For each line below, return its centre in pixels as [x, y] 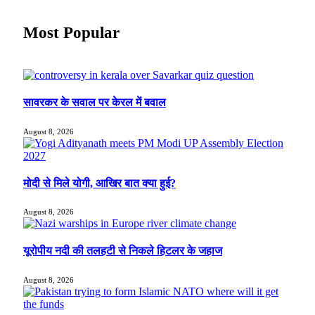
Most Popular [71, 32]
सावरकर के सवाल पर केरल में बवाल [95, 103]
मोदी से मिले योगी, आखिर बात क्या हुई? [99, 183]
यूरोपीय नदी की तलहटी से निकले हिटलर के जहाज [123, 251]
